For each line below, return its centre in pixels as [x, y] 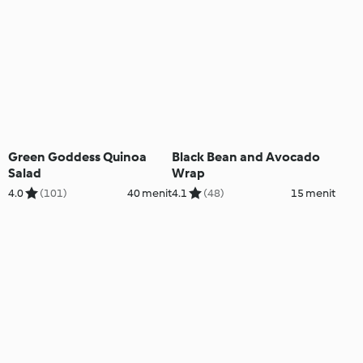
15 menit [313, 193]
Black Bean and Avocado [246, 156]
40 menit [149, 193]
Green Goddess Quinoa [77, 156]
